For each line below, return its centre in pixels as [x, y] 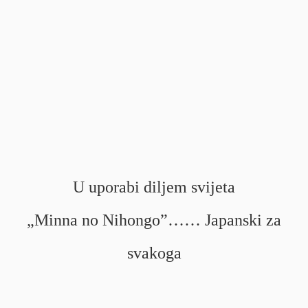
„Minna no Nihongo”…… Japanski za [154, 220]
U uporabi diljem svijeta [154, 187]
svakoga [154, 253]
